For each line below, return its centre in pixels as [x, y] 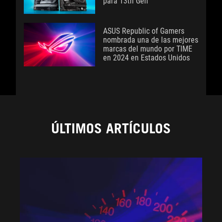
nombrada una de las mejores [151, 40]
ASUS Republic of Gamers [144, 31]
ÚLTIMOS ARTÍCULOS [111, 129]
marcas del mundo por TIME [148, 49]
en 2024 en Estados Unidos [146, 58]
